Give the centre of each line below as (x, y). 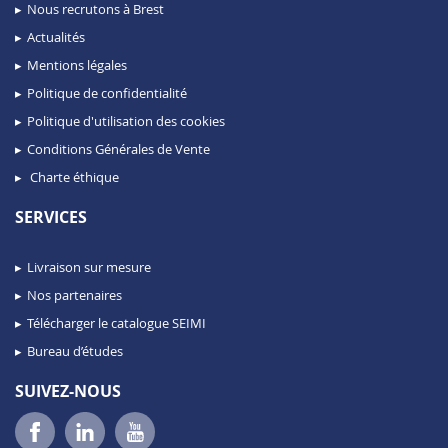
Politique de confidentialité (107, 93)
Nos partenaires (74, 295)
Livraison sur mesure (89, 267)
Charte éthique (73, 177)
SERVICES (51, 217)
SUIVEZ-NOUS (68, 391)
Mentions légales (77, 65)
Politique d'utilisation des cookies (126, 121)
